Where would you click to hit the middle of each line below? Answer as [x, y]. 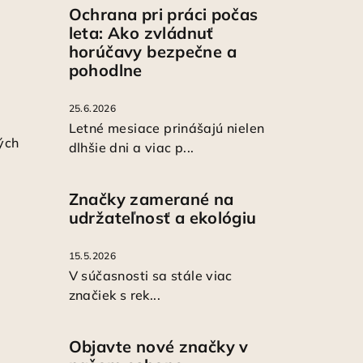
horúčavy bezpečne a [153, 51]
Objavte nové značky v [158, 346]
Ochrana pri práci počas [163, 14]
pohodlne [105, 70]
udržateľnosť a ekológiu [162, 217]
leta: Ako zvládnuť [141, 32]
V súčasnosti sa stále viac [150, 275]
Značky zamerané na [151, 199]
